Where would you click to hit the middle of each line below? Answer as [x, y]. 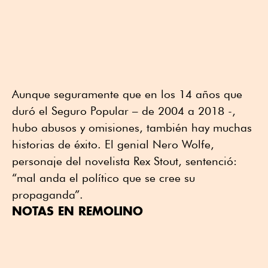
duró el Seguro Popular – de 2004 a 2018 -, [124, 111]
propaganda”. [48, 195]
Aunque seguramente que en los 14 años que [127, 94]
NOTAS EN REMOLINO [77, 211]
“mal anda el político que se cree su [103, 178]
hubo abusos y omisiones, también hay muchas [132, 128]
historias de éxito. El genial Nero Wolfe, [113, 144]
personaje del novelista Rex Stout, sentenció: [124, 161]
